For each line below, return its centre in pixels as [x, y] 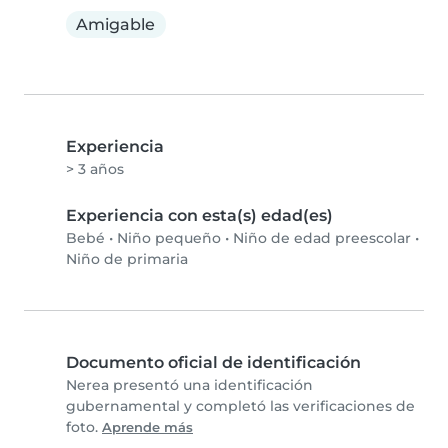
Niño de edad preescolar [322, 238]
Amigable [116, 24]
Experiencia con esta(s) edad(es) [199, 216]
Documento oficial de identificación [213, 363]
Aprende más [147, 428]
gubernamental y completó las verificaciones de [240, 406]
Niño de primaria [127, 259]
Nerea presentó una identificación [189, 385]
